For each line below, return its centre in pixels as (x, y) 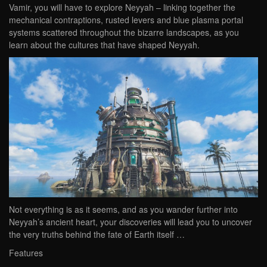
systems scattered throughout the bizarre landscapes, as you (124, 32)
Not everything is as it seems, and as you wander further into (123, 209)
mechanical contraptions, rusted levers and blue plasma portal (126, 20)
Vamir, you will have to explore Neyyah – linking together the (122, 7)
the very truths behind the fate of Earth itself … (97, 234)
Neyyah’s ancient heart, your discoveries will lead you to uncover (131, 221)
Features (26, 252)
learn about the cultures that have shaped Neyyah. (104, 45)
